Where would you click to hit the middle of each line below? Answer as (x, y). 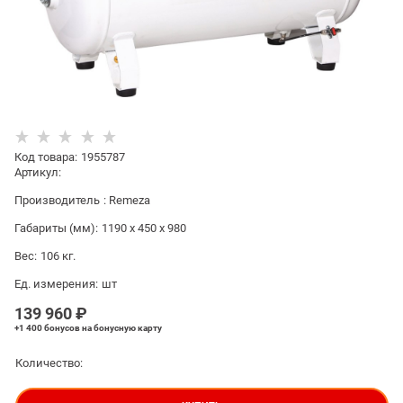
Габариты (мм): (56, 228)
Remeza (130, 201)
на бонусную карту (122, 328)
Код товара (45, 157)
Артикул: (38, 173)
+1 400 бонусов (48, 328)
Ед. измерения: (56, 284)
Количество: (49, 363)
